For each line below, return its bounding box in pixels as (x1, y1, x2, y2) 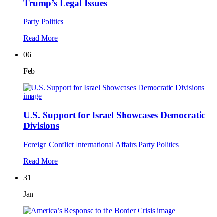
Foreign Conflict (23, 140, 74, 149)
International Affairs (76, 140, 139, 149)
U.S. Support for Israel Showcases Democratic (23, 110, 205, 121)
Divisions (23, 121, 59, 131)
